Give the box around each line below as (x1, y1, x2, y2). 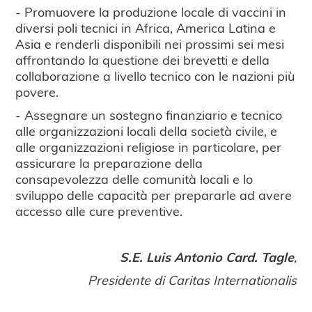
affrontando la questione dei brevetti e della (15, 50, 270, 68)
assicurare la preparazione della (15, 153, 203, 171)
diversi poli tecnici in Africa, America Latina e (15, 18, 276, 36)
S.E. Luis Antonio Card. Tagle (119, 247, 294, 265)
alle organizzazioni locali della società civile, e (15, 121, 278, 139)
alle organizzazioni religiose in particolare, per (15, 137, 282, 155)
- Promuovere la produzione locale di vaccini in (15, 2, 287, 20)
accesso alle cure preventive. (15, 201, 183, 219)
